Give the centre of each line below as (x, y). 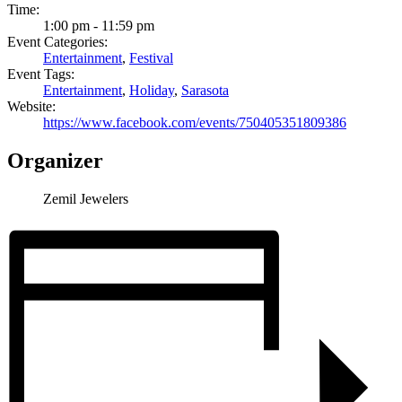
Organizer (55, 161)
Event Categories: (57, 42)
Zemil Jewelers (86, 199)
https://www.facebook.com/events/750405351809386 (195, 123)
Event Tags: (41, 74)
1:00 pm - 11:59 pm (99, 26)
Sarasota (205, 91)
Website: (31, 107)
